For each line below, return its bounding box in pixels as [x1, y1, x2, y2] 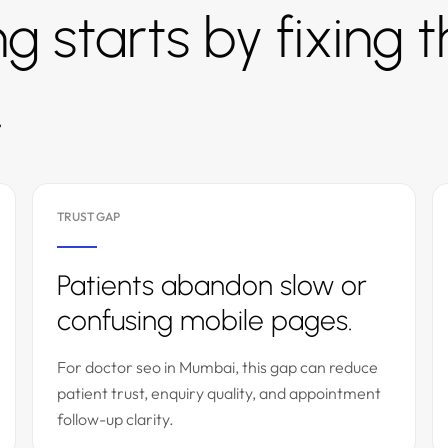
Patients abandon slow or [57, 268, 367, 302]
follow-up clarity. [57, 409, 174, 429]
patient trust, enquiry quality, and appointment [57, 383, 381, 403]
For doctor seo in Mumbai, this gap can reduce [57, 357, 378, 377]
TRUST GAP [57, 209, 120, 224]
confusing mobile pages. [57, 303, 353, 337]
